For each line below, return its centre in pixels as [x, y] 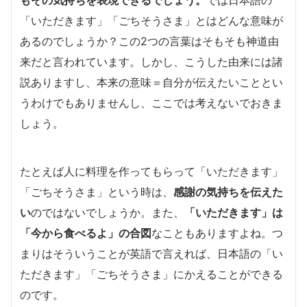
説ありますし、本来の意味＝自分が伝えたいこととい [151, 82]
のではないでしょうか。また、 [108, 212]
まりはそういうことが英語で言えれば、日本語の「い [151, 253]
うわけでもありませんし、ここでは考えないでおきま [151, 102]
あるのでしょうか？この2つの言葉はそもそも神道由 [149, 41]
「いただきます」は [234, 212]
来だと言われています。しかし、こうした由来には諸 [151, 61]
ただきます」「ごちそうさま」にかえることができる [151, 274]
